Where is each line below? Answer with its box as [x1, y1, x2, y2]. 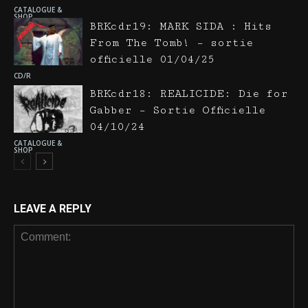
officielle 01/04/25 [89, 53, 214, 66]
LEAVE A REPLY [14, 202, 91, 215]
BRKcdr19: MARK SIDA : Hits [89, 20, 272, 33]
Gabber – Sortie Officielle [89, 104, 265, 117]
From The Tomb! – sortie [89, 36, 253, 49]
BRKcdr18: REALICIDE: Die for [89, 87, 288, 100]
